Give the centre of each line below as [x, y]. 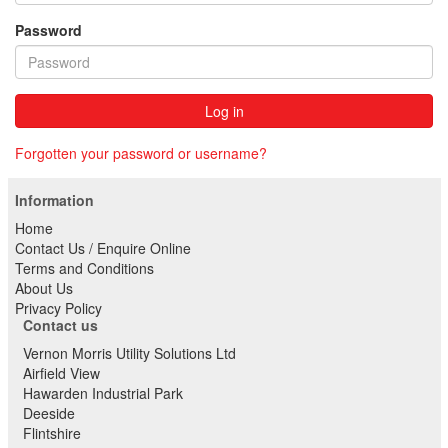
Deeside [48, 413]
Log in [224, 111]
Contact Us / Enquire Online [103, 248]
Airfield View [61, 373]
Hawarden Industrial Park [102, 393]
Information [54, 200]
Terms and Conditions [84, 268]
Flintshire [51, 433]
